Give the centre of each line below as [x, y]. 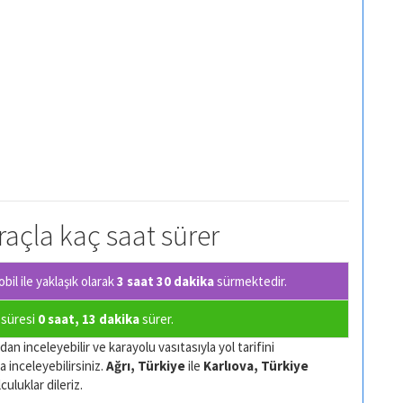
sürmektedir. [251, 281]
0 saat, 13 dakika [89, 318]
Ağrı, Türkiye [146, 365]
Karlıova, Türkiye [256, 365]
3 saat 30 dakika [166, 281]
